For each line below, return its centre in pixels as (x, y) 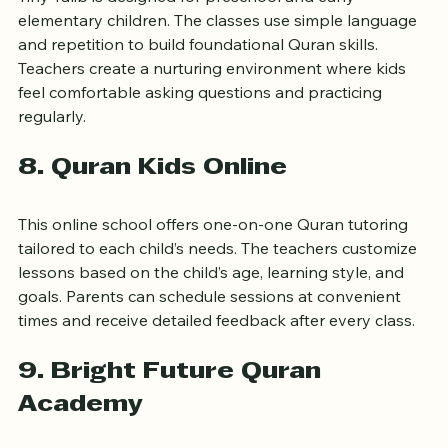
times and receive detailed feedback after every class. (216, 350)
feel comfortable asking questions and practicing (202, 122)
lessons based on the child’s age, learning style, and (213, 302)
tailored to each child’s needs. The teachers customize (219, 278)
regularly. (52, 146)
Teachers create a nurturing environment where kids (214, 98)
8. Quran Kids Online (152, 198)
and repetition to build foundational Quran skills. (200, 74)
